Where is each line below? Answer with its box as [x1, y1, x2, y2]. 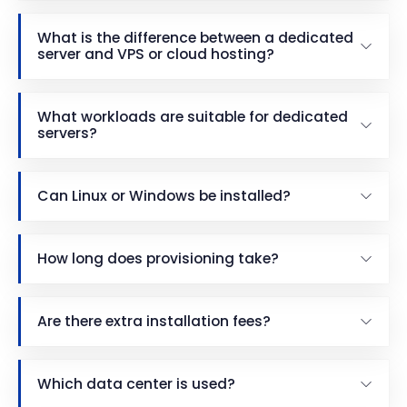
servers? [37, 124, 97, 144]
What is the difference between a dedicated [37, 28, 353, 48]
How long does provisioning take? [37, 249, 279, 269]
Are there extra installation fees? [37, 312, 271, 332]
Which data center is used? [37, 374, 235, 394]
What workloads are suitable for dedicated [37, 107, 348, 127]
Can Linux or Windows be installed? [37, 186, 291, 206]
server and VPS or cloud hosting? [37, 45, 274, 65]
